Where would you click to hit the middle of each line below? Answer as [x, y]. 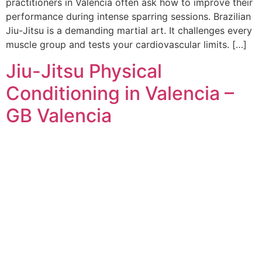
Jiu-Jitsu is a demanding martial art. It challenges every [129, 31]
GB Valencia [59, 115]
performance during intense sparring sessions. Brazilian [128, 17]
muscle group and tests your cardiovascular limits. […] [126, 45]
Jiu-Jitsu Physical [84, 71]
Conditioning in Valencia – [120, 93]
